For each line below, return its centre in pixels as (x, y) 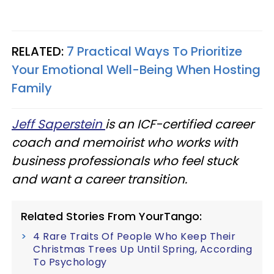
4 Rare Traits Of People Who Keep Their (134, 236)
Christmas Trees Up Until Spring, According (143, 249)
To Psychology (70, 262)
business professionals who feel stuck (125, 161)
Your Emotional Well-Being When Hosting (136, 70)
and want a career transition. (99, 179)
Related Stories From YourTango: (111, 216)
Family (32, 88)
